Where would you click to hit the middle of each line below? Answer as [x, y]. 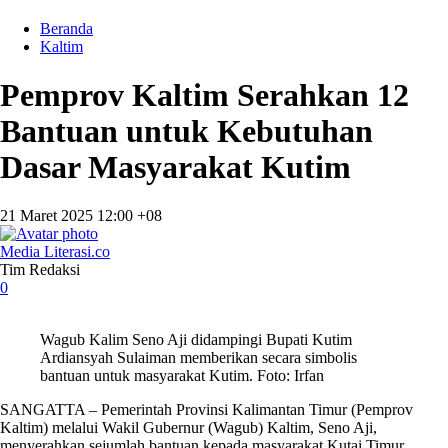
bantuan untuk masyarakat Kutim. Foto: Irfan [182, 375]
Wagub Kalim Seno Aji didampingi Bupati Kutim [196, 339]
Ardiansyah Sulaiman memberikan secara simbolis [198, 357]
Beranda [66, 28]
